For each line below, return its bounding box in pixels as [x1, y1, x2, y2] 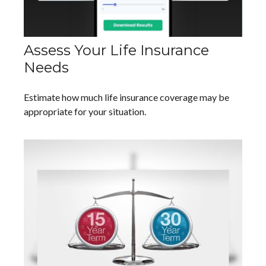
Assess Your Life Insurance [24, 41, 209, 59]
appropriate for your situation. [24, 105, 146, 117]
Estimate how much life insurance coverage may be [24, 91, 229, 103]
